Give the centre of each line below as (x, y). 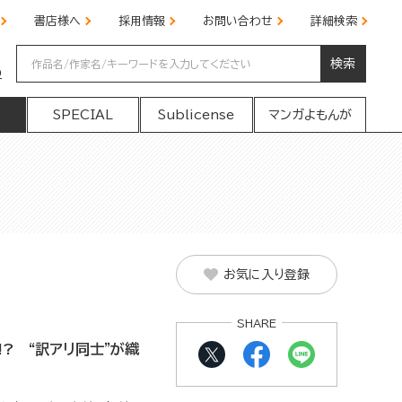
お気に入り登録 (267, 275)
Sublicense (197, 115)
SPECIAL (83, 115)
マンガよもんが (310, 115)
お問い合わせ (238, 21)
